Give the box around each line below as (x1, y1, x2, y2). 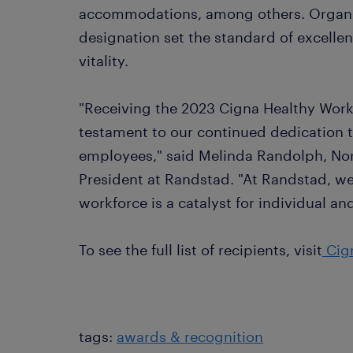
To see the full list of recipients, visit (79, 241, 322, 259)
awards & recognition (117, 328, 263, 346)
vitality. (79, 52, 128, 70)
